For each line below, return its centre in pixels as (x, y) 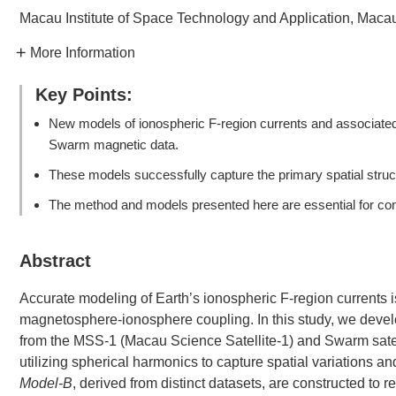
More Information (83, 53)
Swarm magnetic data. (114, 145)
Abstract (55, 261)
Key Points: (84, 95)
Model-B (46, 383)
